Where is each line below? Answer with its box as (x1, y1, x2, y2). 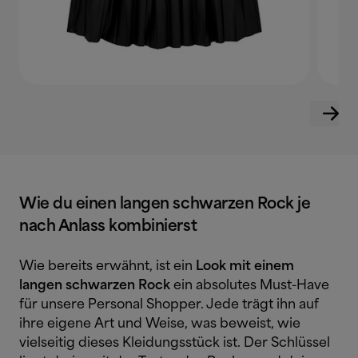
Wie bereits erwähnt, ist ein (19, 259, 196, 273)
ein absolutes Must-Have (170, 278, 329, 292)
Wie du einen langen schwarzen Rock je (19, 196, 311, 212)
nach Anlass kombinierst (19, 218, 197, 234)
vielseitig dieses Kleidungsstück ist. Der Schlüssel (19, 336, 330, 350)
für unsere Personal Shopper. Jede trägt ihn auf (19, 297, 319, 312)
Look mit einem (196, 259, 294, 273)
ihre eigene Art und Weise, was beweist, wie (19, 316, 300, 331)
